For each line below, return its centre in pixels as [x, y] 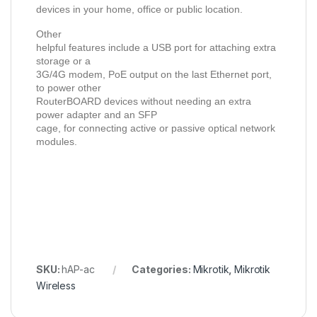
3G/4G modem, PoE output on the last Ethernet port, [154, 75]
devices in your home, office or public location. [139, 10]
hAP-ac [78, 270]
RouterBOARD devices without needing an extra [144, 102]
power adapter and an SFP [97, 115]
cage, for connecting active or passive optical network [156, 128]
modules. [57, 142]
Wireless [56, 286]
